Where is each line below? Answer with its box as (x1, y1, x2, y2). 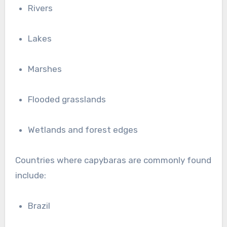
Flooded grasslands (32, 94, 106, 105)
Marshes (34, 64, 62, 74)
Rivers (33, 3, 53, 14)
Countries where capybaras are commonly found (15, 155, 211, 166)
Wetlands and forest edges (35, 125, 138, 135)
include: (15, 170, 46, 181)
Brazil (33, 201, 51, 211)
